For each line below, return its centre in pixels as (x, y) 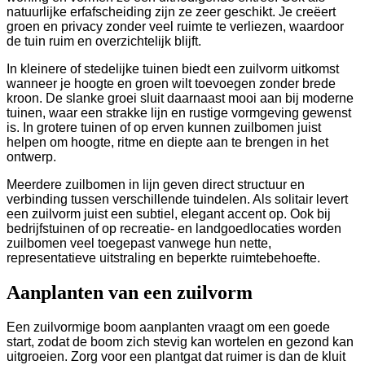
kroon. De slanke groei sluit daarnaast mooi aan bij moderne (180, 99)
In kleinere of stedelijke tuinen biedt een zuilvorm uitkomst (173, 69)
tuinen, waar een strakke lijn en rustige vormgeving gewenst (179, 113)
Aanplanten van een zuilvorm (130, 293)
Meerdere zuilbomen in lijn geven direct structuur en (156, 185)
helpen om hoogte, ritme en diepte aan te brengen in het (167, 143)
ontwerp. (31, 157)
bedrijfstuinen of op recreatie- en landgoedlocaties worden (174, 229)
